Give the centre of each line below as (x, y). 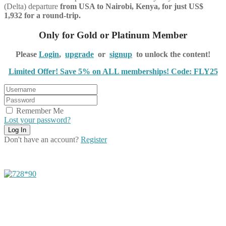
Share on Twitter (51, 217)
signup (121, 54)
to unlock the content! (171, 54)
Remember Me (40, 111)
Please (27, 54)
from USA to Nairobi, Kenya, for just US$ (132, 6)
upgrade (79, 54)
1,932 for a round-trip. (42, 15)
